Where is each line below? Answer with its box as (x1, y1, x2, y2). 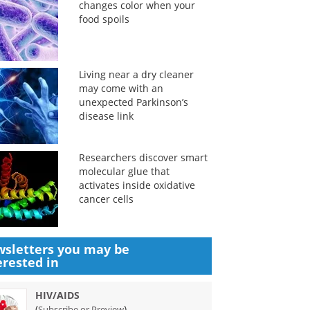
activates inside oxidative (78, 179, 195, 192)
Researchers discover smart (78, 151, 208, 164)
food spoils (78, 12, 129, 26)
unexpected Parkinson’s (78, 95, 188, 109)
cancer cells (78, 192, 134, 206)
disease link (78, 109, 134, 122)
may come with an (78, 82, 163, 95)
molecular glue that (78, 165, 170, 178)
